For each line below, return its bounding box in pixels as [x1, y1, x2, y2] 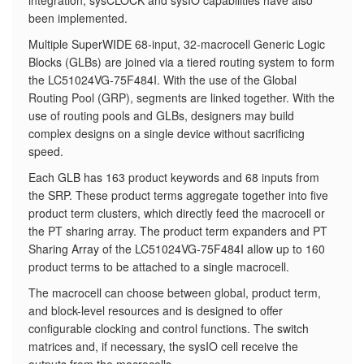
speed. [28, 143, 63, 159]
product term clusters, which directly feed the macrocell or [28, 205, 325, 221]
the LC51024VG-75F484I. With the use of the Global [28, 71, 297, 88]
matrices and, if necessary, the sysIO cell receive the [28, 338, 298, 354]
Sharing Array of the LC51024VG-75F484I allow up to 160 [28, 240, 325, 257]
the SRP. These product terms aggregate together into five [28, 187, 328, 203]
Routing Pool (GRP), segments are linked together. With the [28, 89, 335, 106]
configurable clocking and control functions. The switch [28, 320, 309, 336]
